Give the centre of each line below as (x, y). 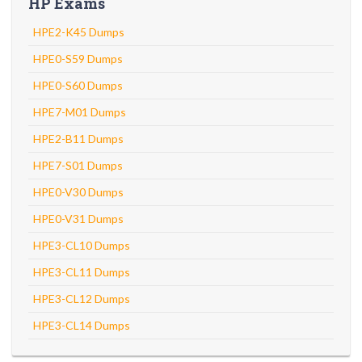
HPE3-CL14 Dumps (82, 325)
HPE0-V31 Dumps (78, 219)
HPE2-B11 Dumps (78, 139)
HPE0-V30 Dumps (78, 192)
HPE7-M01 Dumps (80, 112)
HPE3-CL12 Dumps (82, 299)
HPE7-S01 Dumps (78, 165)
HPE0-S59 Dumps (78, 59)
